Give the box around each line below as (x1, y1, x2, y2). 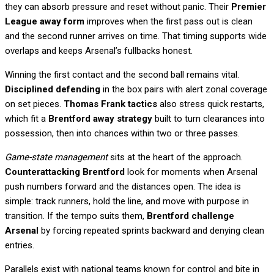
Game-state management (5, 151, 108, 163)
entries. (5, 239, 34, 251)
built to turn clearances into (152, 113, 265, 124)
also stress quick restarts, (157, 98, 264, 109)
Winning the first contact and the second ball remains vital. (5, 68, 239, 80)
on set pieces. (5, 98, 64, 109)
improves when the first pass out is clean (84, 15, 253, 27)
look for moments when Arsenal (125, 166, 257, 177)
